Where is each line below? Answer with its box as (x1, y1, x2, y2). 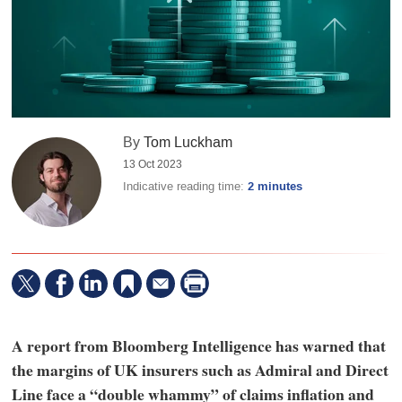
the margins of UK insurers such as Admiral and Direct (11, 357, 389, 381)
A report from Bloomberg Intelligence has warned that (11, 333, 386, 357)
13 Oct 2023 (123, 157, 183, 172)
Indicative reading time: (123, 179, 249, 195)
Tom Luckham (144, 133, 233, 153)
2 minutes (248, 179, 303, 196)
